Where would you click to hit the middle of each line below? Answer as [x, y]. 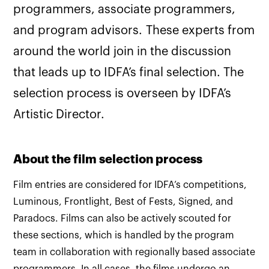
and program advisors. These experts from [134, 31]
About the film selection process [108, 159]
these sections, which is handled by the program [124, 235]
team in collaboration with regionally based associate [134, 252]
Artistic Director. [59, 115]
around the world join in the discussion [122, 52]
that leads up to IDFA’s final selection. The [129, 73]
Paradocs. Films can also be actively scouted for [122, 219]
